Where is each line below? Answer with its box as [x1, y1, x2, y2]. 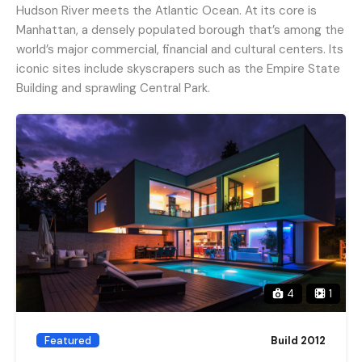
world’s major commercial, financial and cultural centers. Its [16, 40, 343, 57]
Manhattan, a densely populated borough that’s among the [16, 21, 344, 38]
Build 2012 [271, 333, 326, 347]
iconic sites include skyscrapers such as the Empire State [16, 60, 340, 77]
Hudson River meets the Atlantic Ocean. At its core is [16, 2, 317, 19]
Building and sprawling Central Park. [16, 79, 210, 96]
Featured [44, 333, 91, 347]
